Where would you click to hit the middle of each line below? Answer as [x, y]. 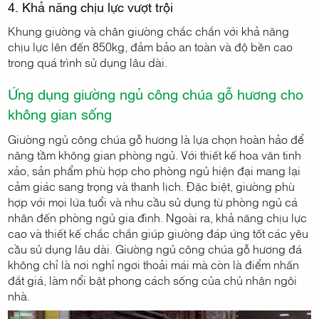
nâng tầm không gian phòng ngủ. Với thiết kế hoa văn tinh [155, 155]
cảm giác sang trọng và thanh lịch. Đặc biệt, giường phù [152, 186]
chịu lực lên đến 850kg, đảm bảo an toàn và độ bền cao [151, 47]
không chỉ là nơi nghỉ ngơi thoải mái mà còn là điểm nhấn [154, 265]
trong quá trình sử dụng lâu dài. [88, 62]
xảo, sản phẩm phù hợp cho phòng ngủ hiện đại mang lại [155, 171]
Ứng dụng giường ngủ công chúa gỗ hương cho [156, 94]
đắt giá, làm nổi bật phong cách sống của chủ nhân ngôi [153, 280]
